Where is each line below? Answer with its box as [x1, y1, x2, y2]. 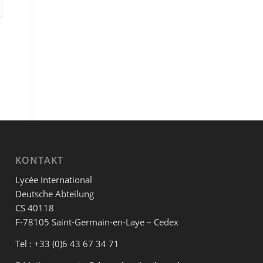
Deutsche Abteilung [15, 188, 95, 200]
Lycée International [15, 174, 93, 186]
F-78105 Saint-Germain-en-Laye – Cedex [15, 216, 179, 228]
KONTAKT [15, 153, 64, 167]
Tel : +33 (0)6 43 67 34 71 [15, 238, 120, 250]
